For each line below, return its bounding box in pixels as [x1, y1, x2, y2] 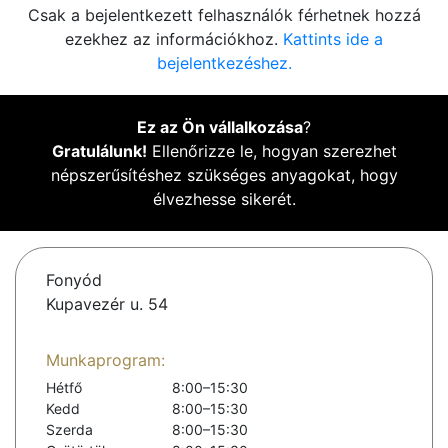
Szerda [46, 421, 93, 439]
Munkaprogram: [46, 350, 165, 371]
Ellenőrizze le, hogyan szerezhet [146, 141, 397, 162]
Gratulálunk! [51, 141, 147, 162]
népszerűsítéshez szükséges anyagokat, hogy [50, 165, 398, 186]
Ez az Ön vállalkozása [137, 117, 303, 138]
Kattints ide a [283, 29, 383, 50]
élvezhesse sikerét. [152, 189, 296, 210]
